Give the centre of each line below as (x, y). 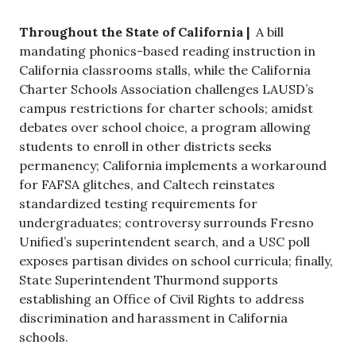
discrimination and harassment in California (153, 318)
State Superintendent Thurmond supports (149, 280)
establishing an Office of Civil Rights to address (162, 299)
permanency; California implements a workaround (173, 166)
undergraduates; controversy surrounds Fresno (166, 223)
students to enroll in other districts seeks (145, 147)
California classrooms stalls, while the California (165, 70)
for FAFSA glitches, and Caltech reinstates (147, 185)
